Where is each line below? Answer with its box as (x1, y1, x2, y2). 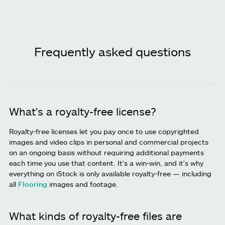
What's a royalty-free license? (9, 105, 156, 118)
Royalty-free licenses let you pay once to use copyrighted (9, 127, 199, 136)
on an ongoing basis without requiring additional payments (9, 148, 204, 157)
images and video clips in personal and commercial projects (9, 138, 208, 147)
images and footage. (47, 180, 118, 189)
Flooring (18, 180, 47, 189)
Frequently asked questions (34, 44, 191, 59)
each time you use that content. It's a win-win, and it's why (9, 159, 203, 168)
